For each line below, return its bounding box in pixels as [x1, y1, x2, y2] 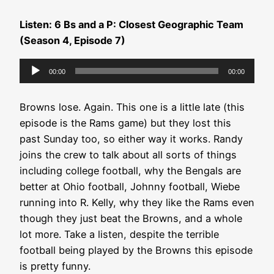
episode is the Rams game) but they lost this [20, 116, 231, 129]
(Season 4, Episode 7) [20, 34, 125, 47]
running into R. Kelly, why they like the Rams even [20, 196, 254, 209]
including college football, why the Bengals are [20, 164, 241, 177]
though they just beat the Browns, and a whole [20, 212, 242, 224]
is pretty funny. [20, 259, 91, 272]
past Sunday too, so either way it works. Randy [20, 132, 243, 145]
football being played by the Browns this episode [20, 243, 253, 256]
